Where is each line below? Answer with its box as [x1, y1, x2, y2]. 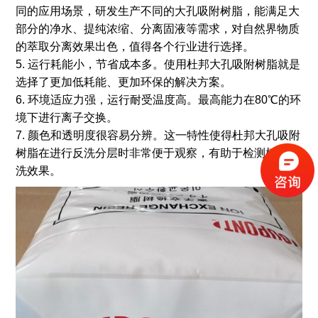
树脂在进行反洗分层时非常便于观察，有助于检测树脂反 [15, 147, 300, 160]
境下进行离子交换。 [15, 111, 118, 124]
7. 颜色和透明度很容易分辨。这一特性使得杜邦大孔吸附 [15, 129, 300, 142]
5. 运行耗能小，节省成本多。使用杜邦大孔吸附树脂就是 [15, 58, 300, 71]
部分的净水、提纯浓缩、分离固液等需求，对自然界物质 [15, 23, 300, 35]
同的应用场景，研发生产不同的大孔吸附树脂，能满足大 [15, 5, 300, 18]
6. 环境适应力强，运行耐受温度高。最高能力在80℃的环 [15, 94, 301, 106]
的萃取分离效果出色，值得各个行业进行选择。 [15, 40, 254, 53]
